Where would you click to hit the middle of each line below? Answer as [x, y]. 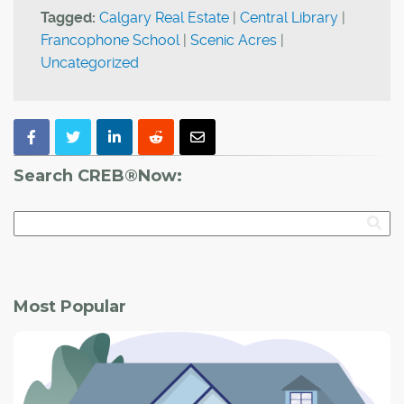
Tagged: [68, 18]
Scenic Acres [234, 41]
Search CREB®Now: [98, 176]
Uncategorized [90, 63]
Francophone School [110, 41]
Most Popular [70, 307]
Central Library [289, 18]
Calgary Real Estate [164, 18]
